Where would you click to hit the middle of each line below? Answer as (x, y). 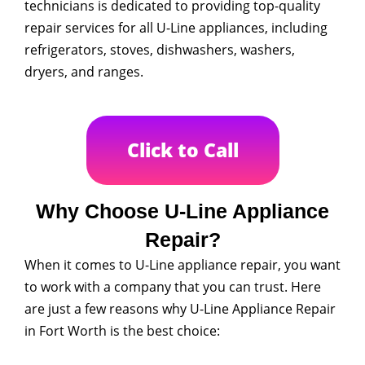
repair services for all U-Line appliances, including (176, 27)
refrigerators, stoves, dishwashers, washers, (160, 49)
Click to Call (182, 150)
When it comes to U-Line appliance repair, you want (182, 264)
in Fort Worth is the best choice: (122, 330)
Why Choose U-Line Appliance (182, 211)
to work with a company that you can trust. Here (173, 286)
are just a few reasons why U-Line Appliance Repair (180, 308)
